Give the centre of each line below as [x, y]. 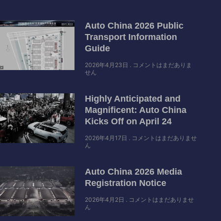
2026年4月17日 [107, 138]
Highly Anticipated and [133, 99]
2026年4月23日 [108, 65]
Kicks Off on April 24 [129, 122]
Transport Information [131, 37]
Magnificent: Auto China [136, 110]
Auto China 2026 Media [134, 172]
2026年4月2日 [106, 200]
